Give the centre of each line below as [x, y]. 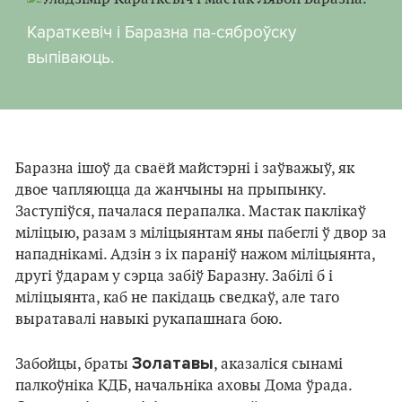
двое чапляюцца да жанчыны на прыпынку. [170, 191]
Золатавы [173, 364]
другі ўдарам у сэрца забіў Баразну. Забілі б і [174, 277]
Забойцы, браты [74, 365]
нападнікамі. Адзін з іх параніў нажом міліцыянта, [195, 255]
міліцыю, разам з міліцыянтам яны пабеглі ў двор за [201, 234]
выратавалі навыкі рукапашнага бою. [149, 320]
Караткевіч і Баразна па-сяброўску [162, 32]
